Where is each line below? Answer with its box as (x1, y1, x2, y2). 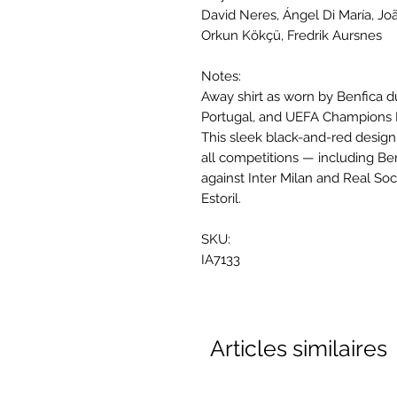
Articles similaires (210, 335, 387, 362)
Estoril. (201, 191, 245, 207)
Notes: (201, 68, 241, 85)
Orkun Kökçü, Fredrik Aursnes (201, 27, 382, 44)
